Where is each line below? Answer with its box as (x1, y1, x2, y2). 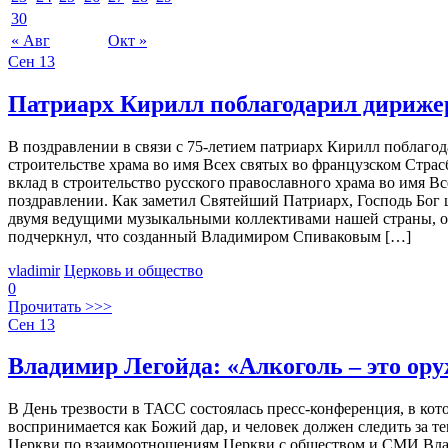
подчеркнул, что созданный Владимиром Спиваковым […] (8, 227, 411, 245)
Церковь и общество (64, 261, 203, 279)
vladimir (8, 261, 60, 279)
